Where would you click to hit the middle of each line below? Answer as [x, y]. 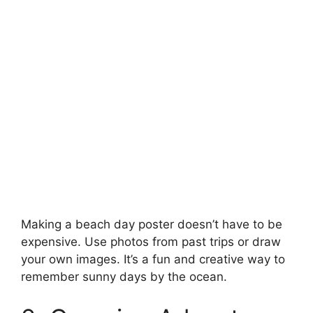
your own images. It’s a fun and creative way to [153, 259]
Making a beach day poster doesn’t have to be [152, 224]
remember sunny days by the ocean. [124, 276]
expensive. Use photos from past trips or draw [151, 241]
